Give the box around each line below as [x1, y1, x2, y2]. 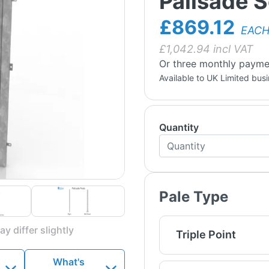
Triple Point [175, 228, 236, 241]
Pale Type [159, 187, 228, 205]
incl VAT [210, 42, 253, 55]
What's [52, 255, 85, 268]
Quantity [159, 121, 199, 133]
